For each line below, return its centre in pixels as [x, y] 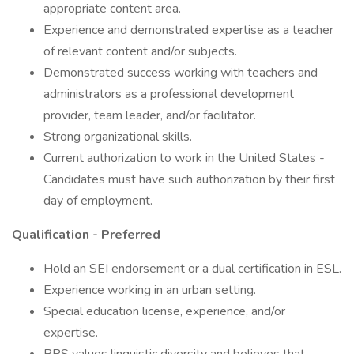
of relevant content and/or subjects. [140, 51]
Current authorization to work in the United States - [184, 158]
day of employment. [98, 201]
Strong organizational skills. [118, 137]
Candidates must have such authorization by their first [189, 179]
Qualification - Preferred [86, 235]
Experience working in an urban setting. [150, 290]
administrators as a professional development [169, 94]
